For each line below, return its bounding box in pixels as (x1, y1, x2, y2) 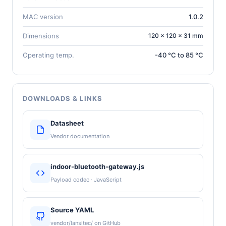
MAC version (23, 12, 63, 21)
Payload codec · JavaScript (50, 176, 122, 183)
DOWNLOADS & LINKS (23, 94, 102, 102)
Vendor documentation (50, 132, 109, 140)
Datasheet (50, 119, 84, 127)
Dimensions (23, 31, 59, 40)
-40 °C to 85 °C (155, 50, 203, 59)
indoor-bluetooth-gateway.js (50, 162, 144, 171)
